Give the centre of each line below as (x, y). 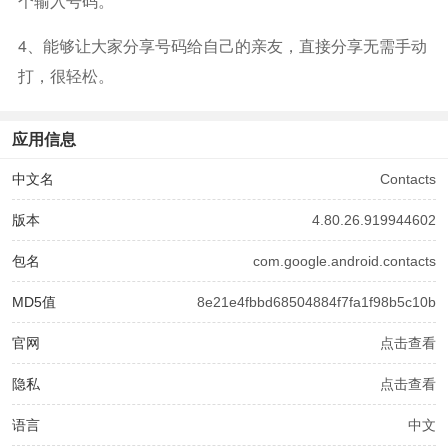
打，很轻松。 (65, 75)
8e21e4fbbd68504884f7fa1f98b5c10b (316, 302)
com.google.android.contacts (344, 261)
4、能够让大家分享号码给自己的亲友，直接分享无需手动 (222, 45)
